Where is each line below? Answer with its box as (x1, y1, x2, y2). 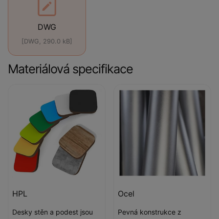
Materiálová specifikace (8, 62, 133, 76)
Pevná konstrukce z (118, 208, 181, 216)
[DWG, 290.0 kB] (22, 38, 72, 45)
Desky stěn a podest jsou (12, 208, 93, 216)
